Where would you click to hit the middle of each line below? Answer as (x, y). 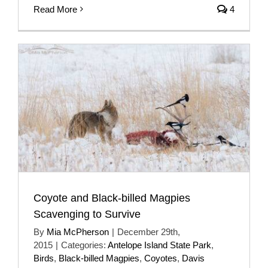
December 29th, (149, 232)
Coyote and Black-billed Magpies (112, 198)
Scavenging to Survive (87, 214)
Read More (55, 9)
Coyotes (161, 258)
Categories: (84, 245)
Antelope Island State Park (159, 245)
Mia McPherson (78, 232)
